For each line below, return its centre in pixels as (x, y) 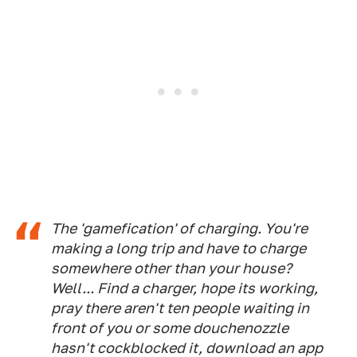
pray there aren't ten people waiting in (180, 308)
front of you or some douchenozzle (170, 328)
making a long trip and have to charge (178, 249)
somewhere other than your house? (171, 269)
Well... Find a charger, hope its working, (184, 288)
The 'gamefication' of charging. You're (179, 229)
